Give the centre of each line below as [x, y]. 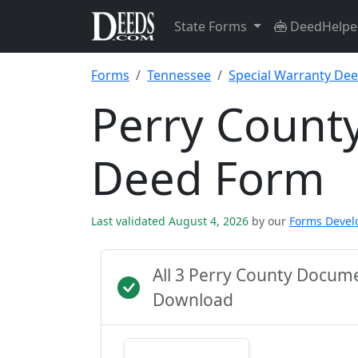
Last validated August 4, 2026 [171, 221]
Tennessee [179, 75]
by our [269, 221]
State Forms [212, 26]
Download [193, 300]
